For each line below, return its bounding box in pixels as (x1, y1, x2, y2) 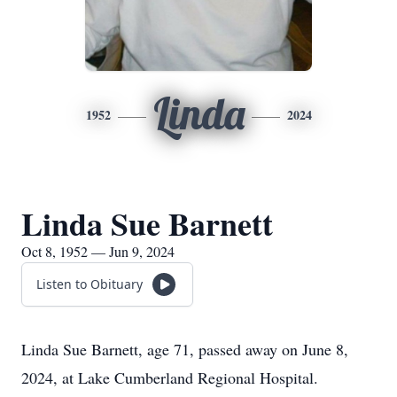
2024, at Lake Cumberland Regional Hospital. (21, 367, 318, 388)
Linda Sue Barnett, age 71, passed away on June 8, (21, 339, 348, 360)
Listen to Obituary (36, 276, 143, 292)
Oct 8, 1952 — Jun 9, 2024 (21, 242, 175, 261)
